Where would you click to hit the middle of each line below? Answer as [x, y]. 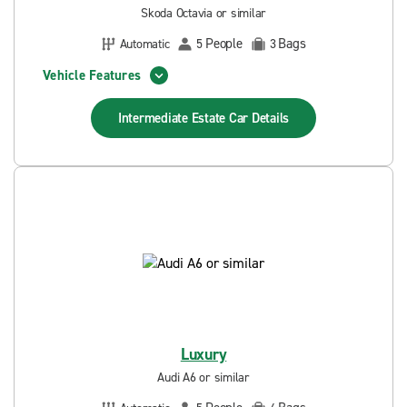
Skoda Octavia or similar [203, 13]
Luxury [203, 354]
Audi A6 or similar [203, 377]
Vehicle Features [92, 75]
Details [270, 118]
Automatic [144, 44]
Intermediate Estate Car [184, 118]
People [224, 44]
